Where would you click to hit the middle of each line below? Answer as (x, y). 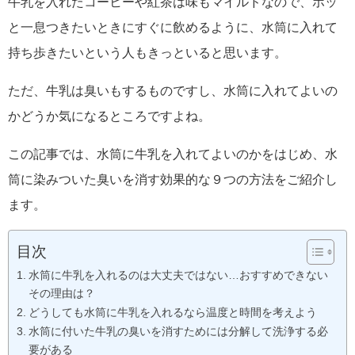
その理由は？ (61, 293)
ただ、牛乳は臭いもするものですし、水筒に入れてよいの (173, 90)
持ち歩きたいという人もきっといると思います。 (147, 52)
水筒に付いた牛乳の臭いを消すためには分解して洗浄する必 (178, 331)
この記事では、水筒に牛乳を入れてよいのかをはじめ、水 (173, 153)
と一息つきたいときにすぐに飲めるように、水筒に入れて (173, 27)
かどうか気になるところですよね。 (109, 115)
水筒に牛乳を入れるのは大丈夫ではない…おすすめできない (178, 275)
